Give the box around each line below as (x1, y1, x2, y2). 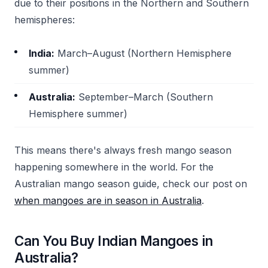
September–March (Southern (75, 91, 213, 103)
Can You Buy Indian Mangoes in (14, 233, 213, 249)
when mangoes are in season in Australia (14, 194, 202, 206)
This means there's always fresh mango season (14, 144, 232, 156)
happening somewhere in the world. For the (14, 161, 214, 173)
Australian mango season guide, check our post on (14, 178, 247, 190)
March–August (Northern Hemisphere (54, 47, 232, 59)
